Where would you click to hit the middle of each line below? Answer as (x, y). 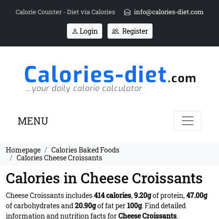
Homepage (23, 150)
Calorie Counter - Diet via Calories (66, 12)
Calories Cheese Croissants (59, 158)
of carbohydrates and (40, 206)
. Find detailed (164, 206)
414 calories (112, 195)
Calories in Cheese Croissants (104, 178)
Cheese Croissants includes (50, 195)
